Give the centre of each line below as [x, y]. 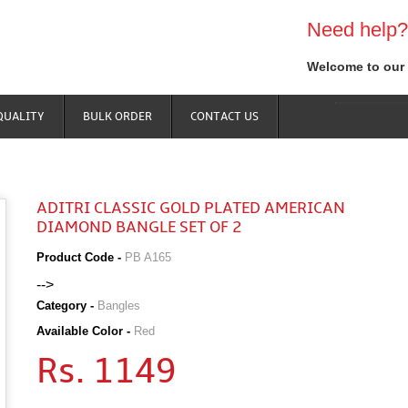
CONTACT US [225, 117]
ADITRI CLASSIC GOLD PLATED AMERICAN [191, 209]
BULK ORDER [118, 117]
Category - [67, 306]
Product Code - [81, 257]
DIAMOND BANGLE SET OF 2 [139, 228]
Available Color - [86, 331]
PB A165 [148, 257]
